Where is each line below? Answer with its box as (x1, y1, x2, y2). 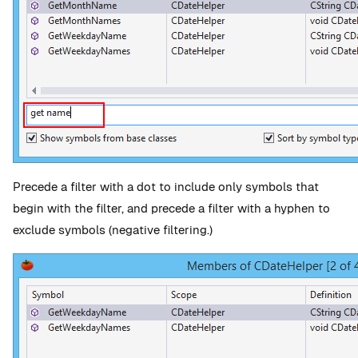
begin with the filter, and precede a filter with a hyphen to (13, 201, 330, 216)
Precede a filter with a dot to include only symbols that (13, 179, 319, 194)
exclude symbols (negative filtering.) (13, 222, 213, 237)
